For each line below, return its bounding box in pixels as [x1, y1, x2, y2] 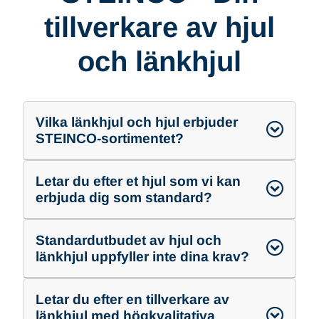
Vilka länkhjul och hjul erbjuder [36, 114, 238, 130]
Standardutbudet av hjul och [36, 232, 221, 248]
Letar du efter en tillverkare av [36, 291, 229, 307]
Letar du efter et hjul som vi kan [36, 173, 241, 189]
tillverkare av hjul [44, 11, 275, 43]
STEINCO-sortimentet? [36, 130, 184, 146]
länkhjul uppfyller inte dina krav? [36, 249, 249, 264]
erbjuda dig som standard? [36, 189, 212, 205]
